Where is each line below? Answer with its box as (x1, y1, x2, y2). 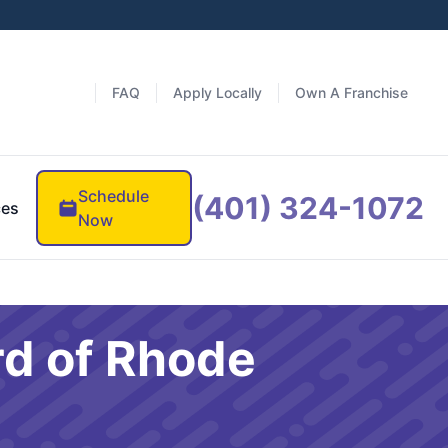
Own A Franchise (295, 83, 408, 101)
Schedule (77, 185, 149, 206)
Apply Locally (173, 83, 262, 101)
